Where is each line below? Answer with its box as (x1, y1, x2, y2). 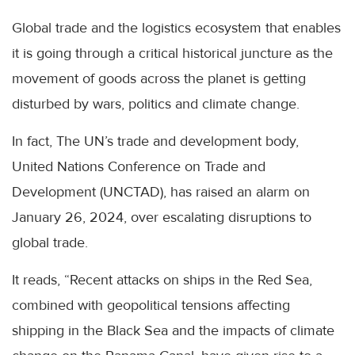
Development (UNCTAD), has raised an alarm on (12, 183, 310, 200)
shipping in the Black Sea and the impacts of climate (12, 322, 334, 339)
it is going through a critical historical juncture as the (12, 44, 333, 62)
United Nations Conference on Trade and (12, 158, 265, 175)
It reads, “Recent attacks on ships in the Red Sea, (12, 271, 312, 288)
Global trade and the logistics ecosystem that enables (12, 19, 341, 36)
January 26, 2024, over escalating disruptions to (12, 208, 311, 226)
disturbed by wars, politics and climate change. (12, 95, 300, 113)
